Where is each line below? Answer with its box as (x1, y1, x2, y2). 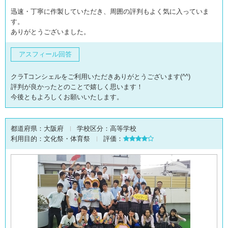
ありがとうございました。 (11, 28, 90, 36)
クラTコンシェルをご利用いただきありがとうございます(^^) (11, 73, 190, 80)
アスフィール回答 (18, 50, 72, 58)
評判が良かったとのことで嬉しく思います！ (11, 83, 143, 91)
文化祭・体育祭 (44, 135, 90, 142)
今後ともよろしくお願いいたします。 (11, 93, 123, 101)
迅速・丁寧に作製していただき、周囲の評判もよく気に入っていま (11, 8, 209, 15)
